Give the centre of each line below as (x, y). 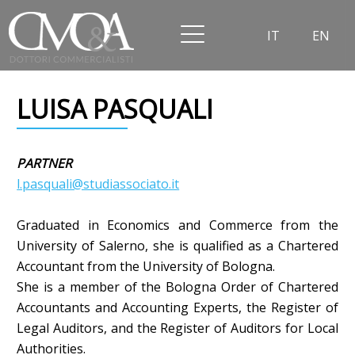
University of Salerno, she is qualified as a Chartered (177, 246)
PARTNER (45, 164)
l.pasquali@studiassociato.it (98, 184)
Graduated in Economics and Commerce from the (177, 225)
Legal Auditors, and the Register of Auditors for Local (177, 328)
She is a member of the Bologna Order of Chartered (177, 287)
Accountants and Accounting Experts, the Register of (177, 308)
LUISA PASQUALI (115, 109)
